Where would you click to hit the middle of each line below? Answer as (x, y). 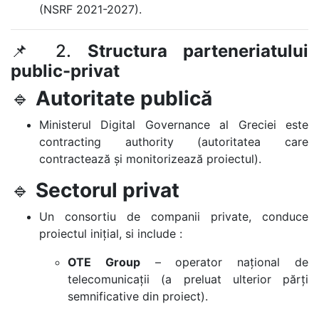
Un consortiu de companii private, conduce (174, 216)
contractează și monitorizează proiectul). (150, 159)
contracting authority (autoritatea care (174, 142)
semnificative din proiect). (138, 296)
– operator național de (224, 262)
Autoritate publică (124, 98)
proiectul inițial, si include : (111, 234)
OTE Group (104, 262)
